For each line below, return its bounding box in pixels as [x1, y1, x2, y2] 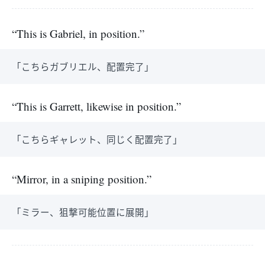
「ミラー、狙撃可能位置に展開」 [12, 205, 154, 218]
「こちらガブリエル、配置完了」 [12, 60, 154, 73]
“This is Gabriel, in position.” [12, 26, 144, 41]
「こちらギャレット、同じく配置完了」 [12, 132, 182, 146]
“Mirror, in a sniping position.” [12, 172, 151, 186]
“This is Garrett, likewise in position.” [12, 99, 181, 114]
